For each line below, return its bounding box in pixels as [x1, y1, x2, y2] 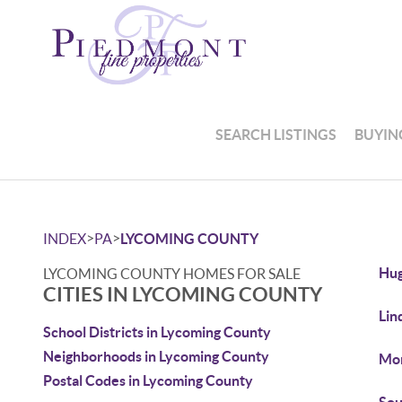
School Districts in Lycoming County [43, 324, 271, 340]
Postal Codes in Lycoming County [43, 372, 253, 389]
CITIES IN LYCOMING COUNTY [43, 283, 322, 305]
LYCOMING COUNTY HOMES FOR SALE [43, 266, 301, 282]
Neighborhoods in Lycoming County [43, 348, 269, 364]
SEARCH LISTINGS [215, 126, 337, 143]
